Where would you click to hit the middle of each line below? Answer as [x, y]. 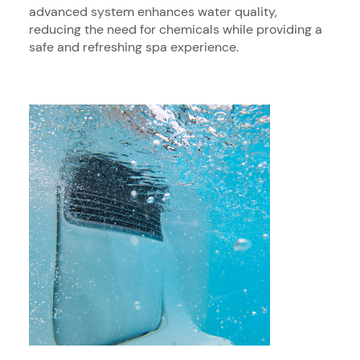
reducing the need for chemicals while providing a [176, 29]
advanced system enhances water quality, [153, 11]
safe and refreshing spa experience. [134, 47]
